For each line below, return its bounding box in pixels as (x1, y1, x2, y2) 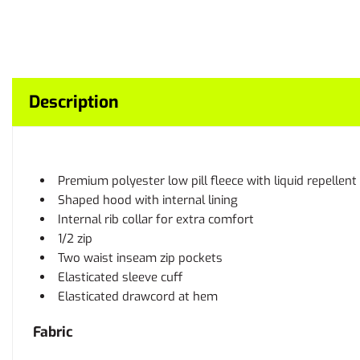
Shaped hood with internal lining (58, 192, 238, 208)
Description (29, 91, 119, 113)
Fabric (33, 322, 73, 342)
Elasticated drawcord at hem (58, 288, 218, 305)
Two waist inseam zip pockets (58, 250, 223, 266)
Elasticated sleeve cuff (58, 269, 183, 285)
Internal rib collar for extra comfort (58, 211, 254, 227)
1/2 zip (58, 231, 92, 247)
